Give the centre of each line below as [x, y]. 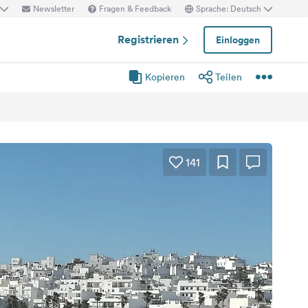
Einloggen [238, 40]
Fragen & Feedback [135, 8]
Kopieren [165, 77]
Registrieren [150, 39]
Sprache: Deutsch [229, 8]
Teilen [229, 77]
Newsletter [54, 8]
